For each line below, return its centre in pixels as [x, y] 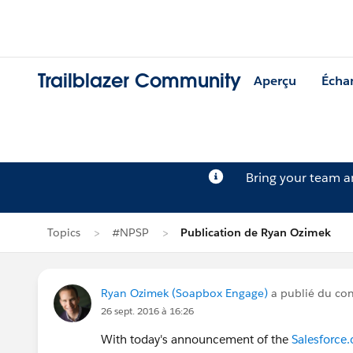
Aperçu [275, 81]
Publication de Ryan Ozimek [256, 232]
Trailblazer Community [139, 81]
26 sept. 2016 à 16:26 [147, 311]
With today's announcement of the [196, 339]
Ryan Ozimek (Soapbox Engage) [184, 293]
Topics [64, 232]
